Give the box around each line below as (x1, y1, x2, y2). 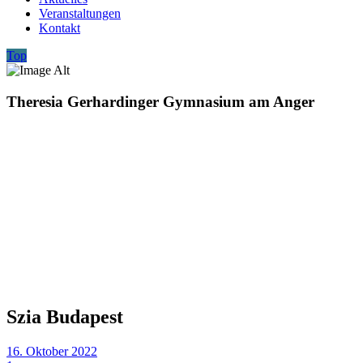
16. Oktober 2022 (6, 344, 97, 358)
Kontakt (39, 21, 80, 35)
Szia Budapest (6, 305, 123, 327)
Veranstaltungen (39, 6, 121, 20)
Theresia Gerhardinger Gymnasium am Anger (6, 92, 314, 110)
